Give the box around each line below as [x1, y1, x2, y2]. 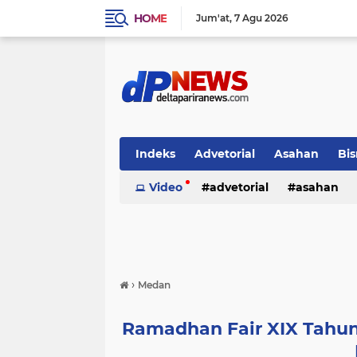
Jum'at [196, 12, 229, 24]
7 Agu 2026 [234, 12, 288, 24]
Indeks [135, 147, 175, 161]
